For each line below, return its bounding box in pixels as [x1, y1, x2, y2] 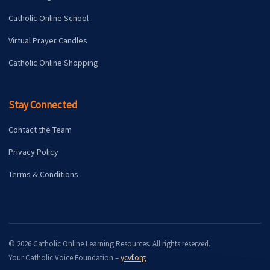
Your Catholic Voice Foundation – [8, 252, 121, 263]
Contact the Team [8, 124, 72, 135]
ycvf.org [121, 252, 146, 263]
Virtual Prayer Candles [8, 34, 87, 46]
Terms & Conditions [8, 168, 78, 180]
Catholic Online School [8, 12, 89, 24]
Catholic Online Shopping [8, 57, 98, 68]
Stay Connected [8, 98, 78, 111]
